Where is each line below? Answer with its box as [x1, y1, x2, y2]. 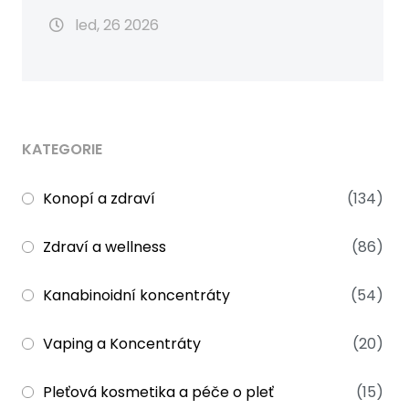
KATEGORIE [22, 138, 102, 160]
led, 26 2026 [71, 14, 159, 36]
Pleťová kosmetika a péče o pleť [43, 381, 274, 403]
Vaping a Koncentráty [43, 332, 201, 354]
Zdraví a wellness [43, 236, 166, 257]
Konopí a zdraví [43, 187, 155, 209]
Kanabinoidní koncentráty [43, 284, 230, 306]
